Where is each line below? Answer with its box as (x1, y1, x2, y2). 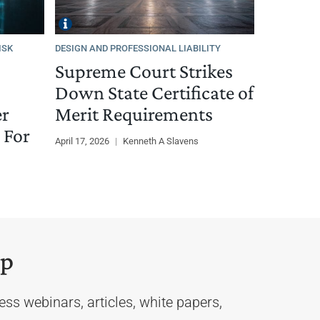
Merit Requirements (55, 102, 214, 125)
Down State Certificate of (55, 81, 254, 104)
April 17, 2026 (55, 135, 112, 146)
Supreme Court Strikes (55, 59, 234, 82)
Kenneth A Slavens (123, 135, 199, 146)
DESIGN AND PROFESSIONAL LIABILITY (55, 42, 221, 54)
